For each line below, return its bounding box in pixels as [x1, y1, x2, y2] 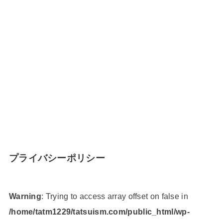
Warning [8, 192, 42, 201]
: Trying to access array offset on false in [41, 192, 188, 201]
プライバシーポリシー [8, 152, 105, 163]
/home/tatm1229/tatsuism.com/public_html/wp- [8, 207, 190, 217]
